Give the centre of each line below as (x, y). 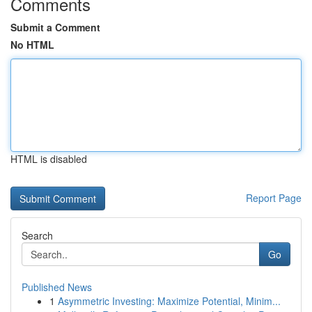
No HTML (32, 45)
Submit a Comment (55, 27)
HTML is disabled (49, 159)
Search (37, 235)
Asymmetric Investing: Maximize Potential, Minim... (169, 301)
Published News (57, 287)
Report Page (274, 198)
